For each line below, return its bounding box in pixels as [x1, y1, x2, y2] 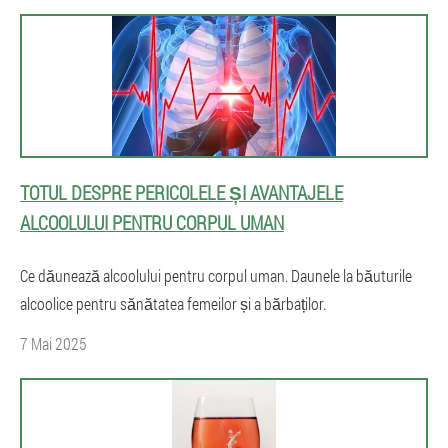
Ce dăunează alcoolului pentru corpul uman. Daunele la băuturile [20, 265, 412, 286]
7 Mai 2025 [20, 333, 87, 354]
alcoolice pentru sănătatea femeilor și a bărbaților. [20, 293, 326, 314]
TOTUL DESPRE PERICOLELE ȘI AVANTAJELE [20, 180, 343, 205]
